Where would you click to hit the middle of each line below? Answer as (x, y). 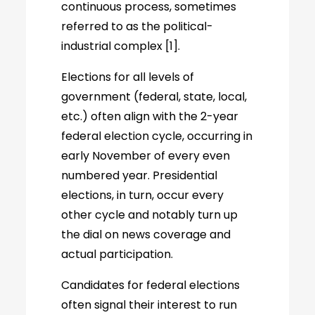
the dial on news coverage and (146, 234)
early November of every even (146, 156)
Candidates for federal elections (151, 285)
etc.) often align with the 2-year (150, 116)
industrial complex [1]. (121, 46)
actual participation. (117, 254)
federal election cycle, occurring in (157, 136)
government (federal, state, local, (154, 97)
